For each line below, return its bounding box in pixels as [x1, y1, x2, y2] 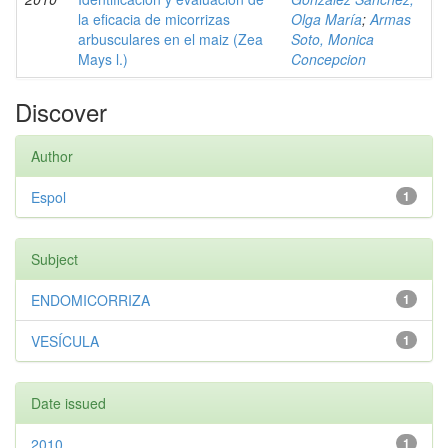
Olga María [291, 9, 362, 29]
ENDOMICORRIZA [31, 290, 150, 310]
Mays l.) [78, 49, 128, 69]
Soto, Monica [291, 29, 374, 49]
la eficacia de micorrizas [78, 9, 230, 29]
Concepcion [291, 49, 366, 69]
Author [31, 146, 73, 166]
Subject [31, 249, 78, 269]
